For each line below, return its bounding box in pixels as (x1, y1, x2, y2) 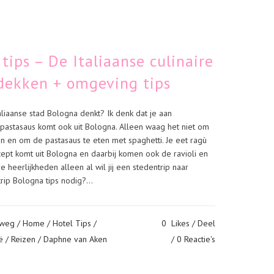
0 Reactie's (177, 234, 215, 245)
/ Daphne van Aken (38, 234, 107, 245)
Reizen (11, 234, 35, 245)
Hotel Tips (53, 218, 91, 229)
